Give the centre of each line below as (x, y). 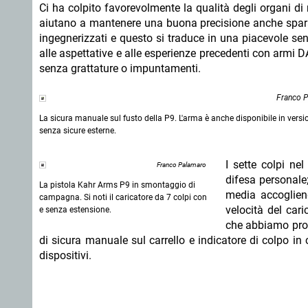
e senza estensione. (76, 210)
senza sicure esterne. (78, 131)
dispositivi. (68, 255)
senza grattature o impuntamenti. (120, 68)
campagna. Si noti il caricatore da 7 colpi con (123, 197)
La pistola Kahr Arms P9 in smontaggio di (117, 185)
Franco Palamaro (181, 165)
